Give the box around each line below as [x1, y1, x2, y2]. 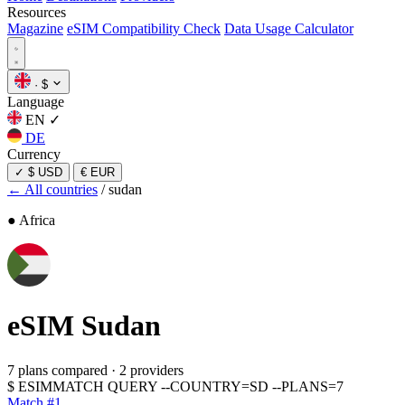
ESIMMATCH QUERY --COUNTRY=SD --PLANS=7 [18, 378, 344, 394]
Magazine [7, 21, 63, 36]
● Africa [7, 212, 55, 228]
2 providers [119, 362, 184, 378]
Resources [7, 5, 66, 20]
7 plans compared [7, 362, 108, 378]
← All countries [7, 182, 98, 197]
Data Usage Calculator [224, 21, 353, 36]
